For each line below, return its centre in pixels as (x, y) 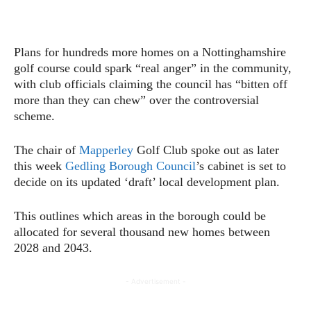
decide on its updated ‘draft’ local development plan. (147, 182)
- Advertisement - (155, 281)
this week (40, 166)
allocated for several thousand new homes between (142, 232)
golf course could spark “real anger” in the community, (153, 68)
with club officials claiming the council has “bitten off (151, 84)
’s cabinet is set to (241, 166)
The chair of (47, 150)
